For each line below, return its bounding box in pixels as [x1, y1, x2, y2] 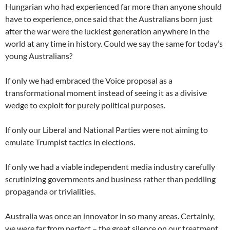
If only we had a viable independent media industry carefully [5, 162, 215, 171]
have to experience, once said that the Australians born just [5, 14, 213, 24]
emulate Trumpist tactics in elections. [5, 137, 135, 147]
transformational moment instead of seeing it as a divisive [5, 88, 207, 98]
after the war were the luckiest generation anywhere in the [5, 26, 209, 36]
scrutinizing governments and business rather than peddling [5, 174, 216, 184]
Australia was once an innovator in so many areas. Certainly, [5, 211, 215, 221]
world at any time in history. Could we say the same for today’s [5, 39, 223, 48]
